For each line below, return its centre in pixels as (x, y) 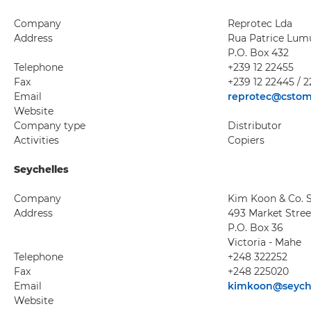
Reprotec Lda (260, 24)
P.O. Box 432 (258, 53)
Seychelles (41, 169)
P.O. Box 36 (255, 228)
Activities (36, 140)
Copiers (246, 140)
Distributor (255, 126)
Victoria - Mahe (264, 242)
